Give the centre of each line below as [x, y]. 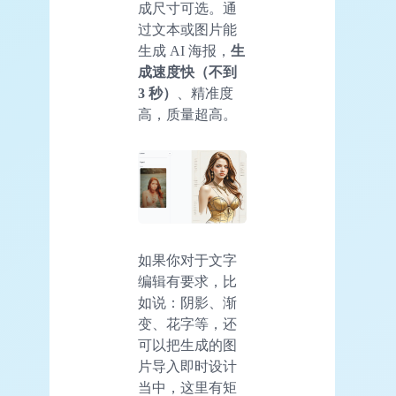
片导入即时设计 [187, 366]
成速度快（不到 [187, 72]
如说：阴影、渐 [187, 302]
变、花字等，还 [187, 324]
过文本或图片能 [187, 29]
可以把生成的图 [187, 345]
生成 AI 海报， [184, 50]
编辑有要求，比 [187, 281]
